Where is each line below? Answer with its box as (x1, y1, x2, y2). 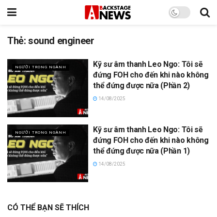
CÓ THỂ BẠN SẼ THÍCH (7, 203, 89, 213)
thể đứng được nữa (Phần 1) (93, 146, 190, 155)
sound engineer (28, 35, 94, 46)
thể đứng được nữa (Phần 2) (93, 81, 190, 90)
